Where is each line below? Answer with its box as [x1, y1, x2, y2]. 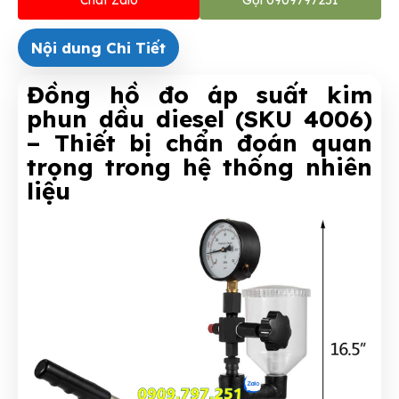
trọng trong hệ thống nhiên [27, 151, 372, 182]
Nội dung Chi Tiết [31, 37, 166, 57]
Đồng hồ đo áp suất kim [27, 79, 372, 110]
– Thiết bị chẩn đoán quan [27, 127, 372, 158]
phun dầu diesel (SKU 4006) [27, 103, 372, 134]
